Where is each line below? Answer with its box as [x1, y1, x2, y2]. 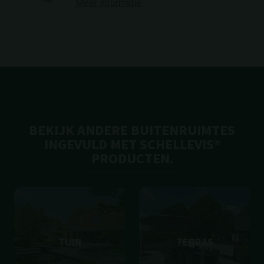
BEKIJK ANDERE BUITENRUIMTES [29, 121, 235, 139]
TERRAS [176, 235, 213, 249]
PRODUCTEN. [91, 149, 173, 167]
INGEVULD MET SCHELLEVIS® [44, 135, 220, 153]
